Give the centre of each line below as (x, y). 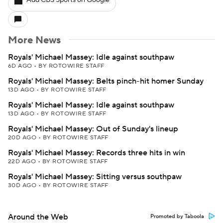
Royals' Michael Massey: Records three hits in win (97, 153)
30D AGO (23, 185)
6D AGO (21, 66)
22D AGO (23, 162)
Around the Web (38, 217)
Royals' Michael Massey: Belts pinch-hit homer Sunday (106, 81)
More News (34, 40)
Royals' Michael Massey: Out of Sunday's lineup (93, 129)
